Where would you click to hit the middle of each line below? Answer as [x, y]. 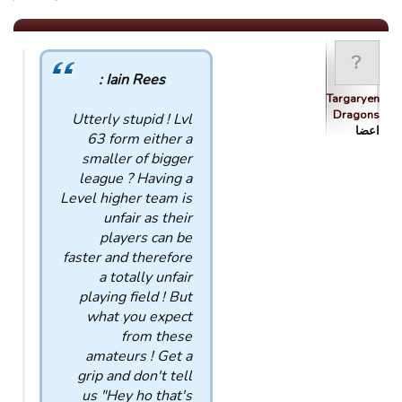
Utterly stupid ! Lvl [132, 119]
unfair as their [148, 218]
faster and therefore [127, 258]
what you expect [139, 317]
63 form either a [140, 139]
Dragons [356, 115]
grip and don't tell [135, 376]
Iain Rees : [135, 80]
